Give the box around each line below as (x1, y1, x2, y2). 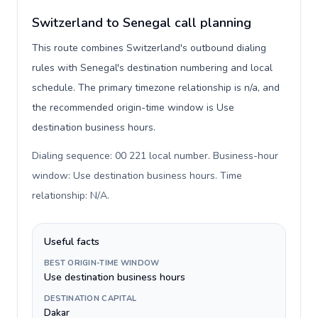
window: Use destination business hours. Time (32, 169, 242, 182)
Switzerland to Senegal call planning (32, 14, 251, 31)
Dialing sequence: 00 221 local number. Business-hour (32, 149, 278, 163)
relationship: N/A (32, 189, 107, 202)
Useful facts (44, 235, 99, 248)
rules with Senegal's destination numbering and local (32, 61, 273, 75)
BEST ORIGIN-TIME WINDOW (44, 258, 160, 268)
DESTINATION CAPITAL (44, 293, 137, 304)
